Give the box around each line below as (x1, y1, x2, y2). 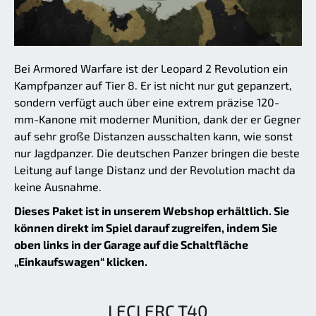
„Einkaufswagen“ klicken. (14, 254, 147, 268)
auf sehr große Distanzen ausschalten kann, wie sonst (14, 128, 293, 142)
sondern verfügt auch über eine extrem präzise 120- (14, 95, 279, 109)
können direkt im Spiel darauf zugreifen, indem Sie (14, 220, 277, 234)
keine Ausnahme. (14, 179, 102, 193)
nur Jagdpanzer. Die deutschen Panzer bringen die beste (14, 145, 300, 159)
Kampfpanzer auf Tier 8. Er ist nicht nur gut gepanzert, (14, 78, 292, 92)
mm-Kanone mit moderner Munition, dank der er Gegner (14, 111, 300, 126)
